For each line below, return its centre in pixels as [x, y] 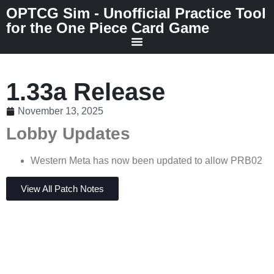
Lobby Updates [68, 134]
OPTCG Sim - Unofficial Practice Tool [136, 13]
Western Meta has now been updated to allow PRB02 [146, 161]
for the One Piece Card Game [108, 28]
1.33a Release [86, 92]
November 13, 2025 [61, 111]
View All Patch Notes [62, 189]
